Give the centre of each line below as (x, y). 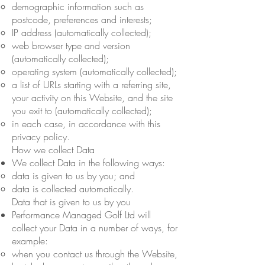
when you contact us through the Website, (95, 253)
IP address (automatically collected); (82, 32)
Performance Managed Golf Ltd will (81, 214)
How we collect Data (53, 149)
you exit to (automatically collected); (82, 110)
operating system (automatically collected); (94, 71)
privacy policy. (41, 136)
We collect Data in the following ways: (90, 162)
